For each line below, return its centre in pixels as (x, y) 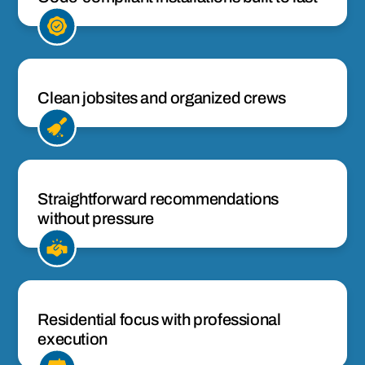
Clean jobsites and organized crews (162, 97)
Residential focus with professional (159, 319)
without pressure (96, 218)
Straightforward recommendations (158, 198)
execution (73, 339)
